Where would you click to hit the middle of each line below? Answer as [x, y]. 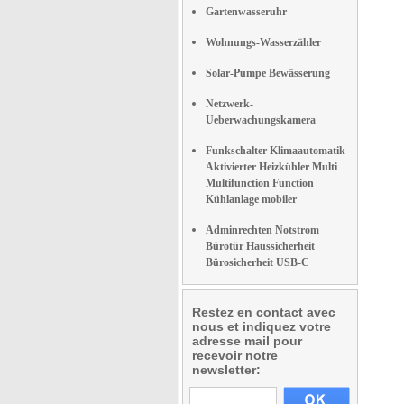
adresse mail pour [247, 341]
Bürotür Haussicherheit [260, 246]
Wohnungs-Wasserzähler [263, 42]
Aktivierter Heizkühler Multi [271, 167]
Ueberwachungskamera [261, 120]
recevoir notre [235, 355]
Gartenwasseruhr [246, 12]
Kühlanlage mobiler [251, 199]
